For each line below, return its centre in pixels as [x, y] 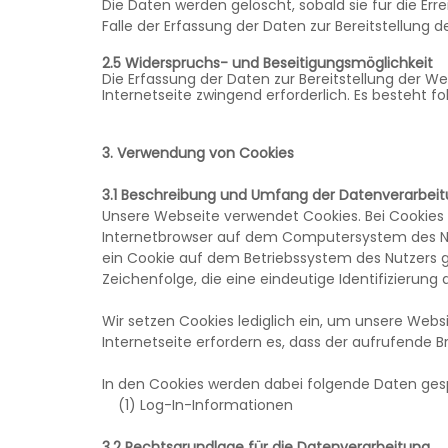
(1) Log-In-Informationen [197, 404]
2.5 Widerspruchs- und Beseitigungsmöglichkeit [267, 63]
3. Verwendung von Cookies [198, 152]
